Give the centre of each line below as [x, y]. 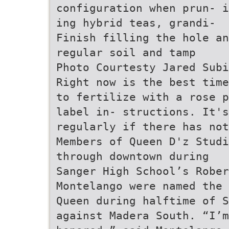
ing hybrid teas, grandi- [136, 23]
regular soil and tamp [126, 52]
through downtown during [133, 156]
